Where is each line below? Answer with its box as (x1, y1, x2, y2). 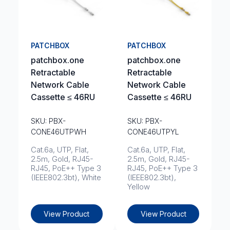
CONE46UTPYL (127, 127, 179, 136)
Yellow (127, 182, 150, 191)
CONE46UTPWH (30, 127, 86, 136)
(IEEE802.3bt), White (30, 172, 101, 182)
